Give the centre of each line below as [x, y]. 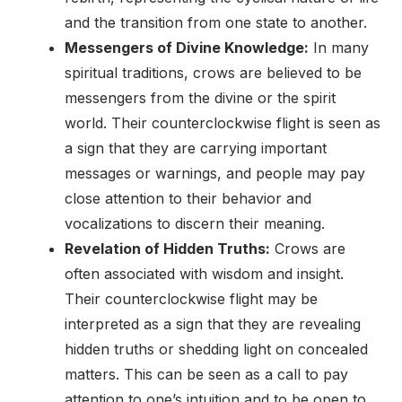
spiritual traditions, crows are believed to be [213, 73]
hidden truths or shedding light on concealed [216, 350]
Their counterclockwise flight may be [191, 299]
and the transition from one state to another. [216, 23]
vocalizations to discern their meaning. [195, 224]
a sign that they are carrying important [196, 149]
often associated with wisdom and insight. [204, 274]
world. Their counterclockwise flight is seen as [223, 123]
